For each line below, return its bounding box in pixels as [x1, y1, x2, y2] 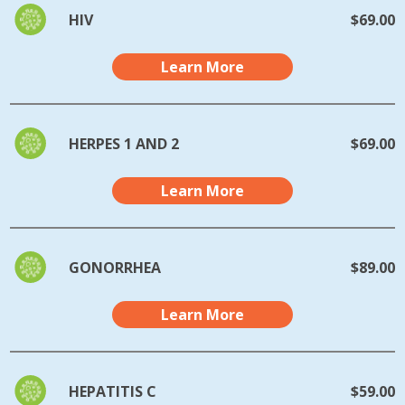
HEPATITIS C [69, 381, 157, 401]
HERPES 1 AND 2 [69, 133, 180, 154]
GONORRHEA [69, 257, 162, 278]
